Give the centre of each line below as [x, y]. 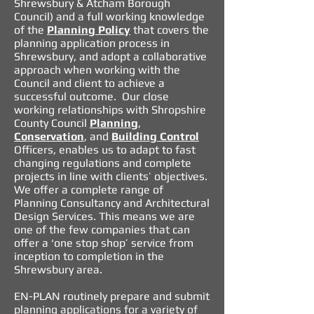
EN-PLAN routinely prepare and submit [112, 296]
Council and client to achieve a [89, 83]
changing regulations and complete [103, 163]
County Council [52, 123]
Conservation [49, 136]
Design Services [54, 216]
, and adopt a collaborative [140, 56]
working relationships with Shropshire [110, 110]
